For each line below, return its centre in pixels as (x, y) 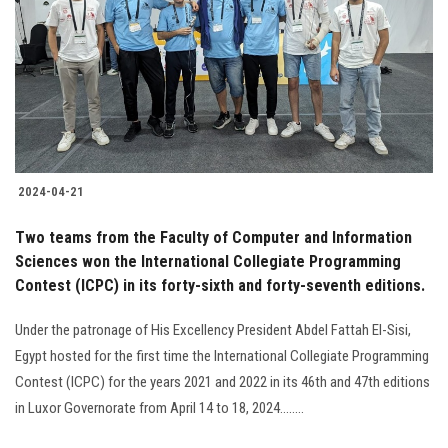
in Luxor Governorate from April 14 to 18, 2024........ (159, 407)
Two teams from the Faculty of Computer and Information (213, 237)
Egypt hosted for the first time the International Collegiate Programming (222, 355)
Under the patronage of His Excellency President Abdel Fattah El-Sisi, (213, 329)
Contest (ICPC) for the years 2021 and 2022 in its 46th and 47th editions (222, 381)
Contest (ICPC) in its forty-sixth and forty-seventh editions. (220, 285)
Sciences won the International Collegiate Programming (208, 261)
